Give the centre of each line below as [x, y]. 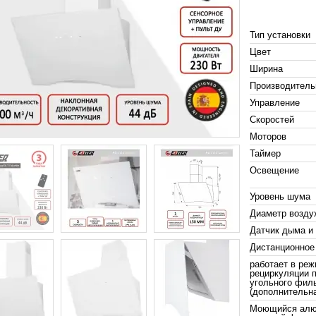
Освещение [274, 170]
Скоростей [272, 120]
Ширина [266, 69]
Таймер [265, 153]
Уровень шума [280, 196]
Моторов [268, 136]
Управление [275, 103]
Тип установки [280, 35]
